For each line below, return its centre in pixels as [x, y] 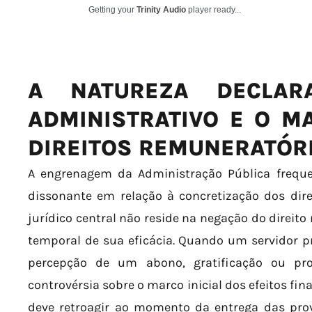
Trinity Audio [161, 10]
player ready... [213, 10]
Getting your [112, 10]
